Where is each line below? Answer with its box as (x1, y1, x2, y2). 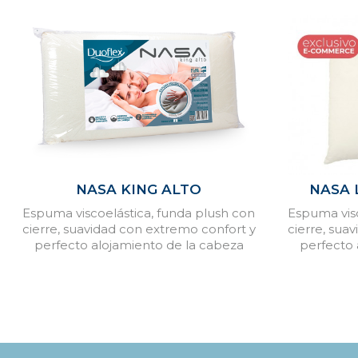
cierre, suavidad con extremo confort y (22, 221, 256, 237)
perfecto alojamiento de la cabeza (34, 237, 244, 253)
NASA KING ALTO (76, 181, 202, 197)
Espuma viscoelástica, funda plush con (22, 205, 256, 221)
